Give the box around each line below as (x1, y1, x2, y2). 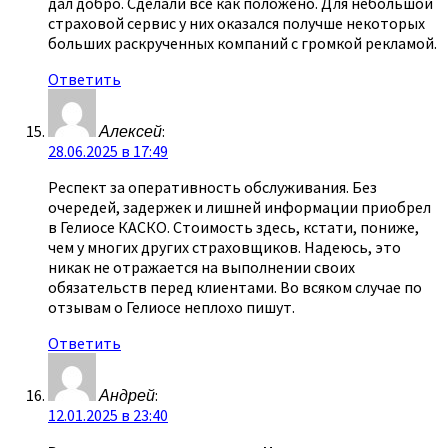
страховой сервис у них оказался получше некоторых (48, 12, 425, 33)
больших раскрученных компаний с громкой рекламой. (48, 32, 437, 53)
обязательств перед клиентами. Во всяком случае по (48, 276, 422, 297)
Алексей (99, 120, 162, 141)
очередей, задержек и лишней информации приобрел (48, 196, 431, 217)
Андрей (99, 384, 155, 405)
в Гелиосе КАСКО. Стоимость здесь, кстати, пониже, (48, 216, 419, 237)
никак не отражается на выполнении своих (48, 256, 355, 277)
